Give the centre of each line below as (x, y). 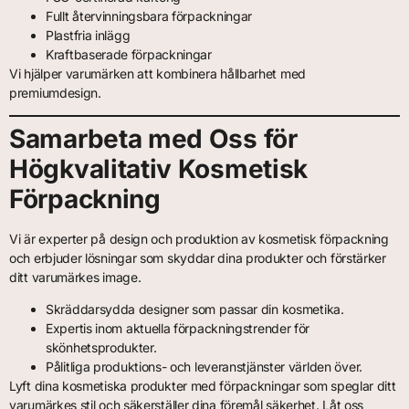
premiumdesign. (55, 92)
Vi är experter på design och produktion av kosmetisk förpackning (199, 238)
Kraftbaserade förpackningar (129, 54)
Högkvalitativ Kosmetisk (159, 168)
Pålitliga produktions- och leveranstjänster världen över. (204, 367)
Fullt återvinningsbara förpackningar (149, 16)
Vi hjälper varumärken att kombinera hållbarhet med (158, 73)
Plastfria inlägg (88, 35)
